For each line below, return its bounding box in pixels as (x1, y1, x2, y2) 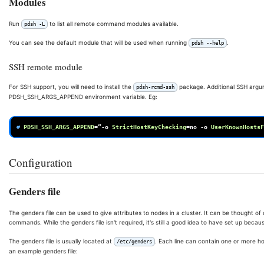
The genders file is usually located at (9, 237, 114, 245)
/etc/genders (117, 238, 152, 245)
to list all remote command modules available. (48, 20, 179, 28)
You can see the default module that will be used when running (9, 39, 189, 47)
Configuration (9, 155, 72, 170)
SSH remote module (9, 60, 82, 72)
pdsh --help (192, 40, 224, 47)
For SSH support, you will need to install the (9, 83, 133, 91)
